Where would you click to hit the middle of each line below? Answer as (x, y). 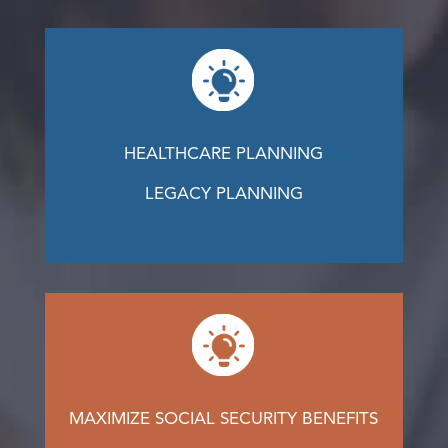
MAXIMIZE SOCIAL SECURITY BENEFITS (224, 419)
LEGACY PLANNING (223, 194)
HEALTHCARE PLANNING (224, 154)
